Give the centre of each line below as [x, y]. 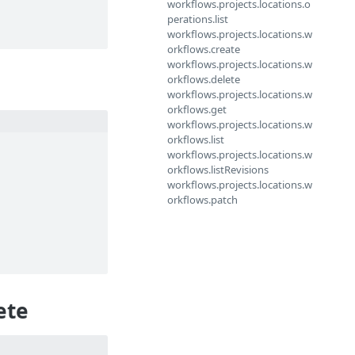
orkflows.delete [204, 79]
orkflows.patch [202, 200]
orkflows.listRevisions [218, 170]
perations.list [198, 19]
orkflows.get [197, 109]
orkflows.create [204, 49]
